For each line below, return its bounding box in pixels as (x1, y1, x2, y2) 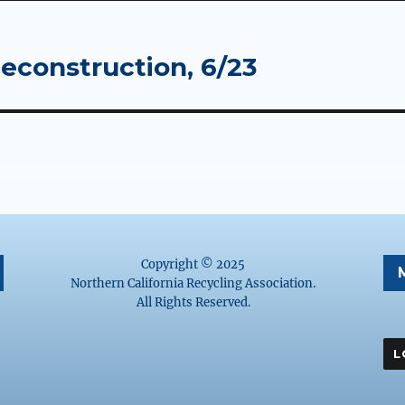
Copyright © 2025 (141, 256, 246, 272)
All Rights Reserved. (136, 294, 250, 310)
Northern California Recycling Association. (71, 275, 316, 291)
